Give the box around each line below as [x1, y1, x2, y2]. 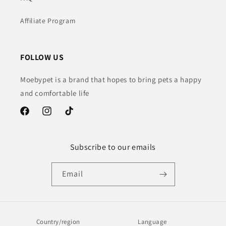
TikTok [63, 111, 84, 121]
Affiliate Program [20, 16, 76, 26]
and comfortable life [20, 88, 89, 98]
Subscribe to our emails [70, 142, 156, 153]
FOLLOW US [20, 52, 64, 63]
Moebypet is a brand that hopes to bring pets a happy [20, 75, 202, 85]
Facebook [19, 111, 50, 121]
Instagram [41, 111, 75, 121]
